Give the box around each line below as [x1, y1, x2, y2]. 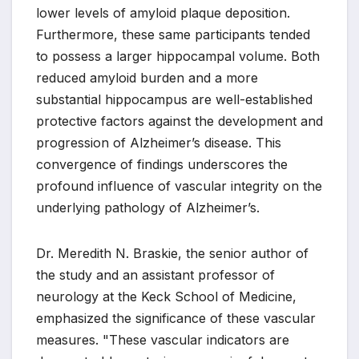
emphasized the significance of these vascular [36, 310, 316, 327]
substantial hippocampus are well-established [36, 91, 313, 108]
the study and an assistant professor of [36, 267, 275, 284]
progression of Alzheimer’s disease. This [36, 135, 281, 151]
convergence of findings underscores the [36, 156, 288, 173]
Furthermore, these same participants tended [36, 26, 310, 43]
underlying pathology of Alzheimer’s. [36, 200, 260, 216]
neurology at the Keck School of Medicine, [36, 288, 296, 305]
